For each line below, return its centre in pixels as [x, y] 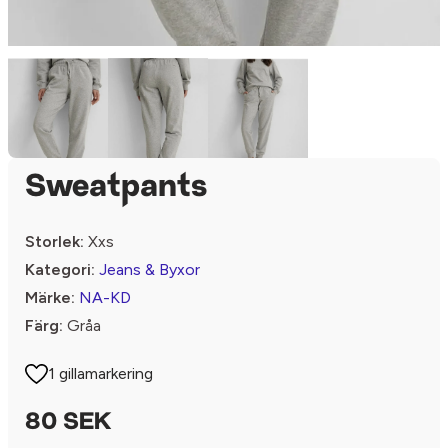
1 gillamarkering [101, 373]
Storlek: [54, 241]
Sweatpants [116, 188]
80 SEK [68, 423]
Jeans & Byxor [149, 269]
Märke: [50, 297]
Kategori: [60, 269]
